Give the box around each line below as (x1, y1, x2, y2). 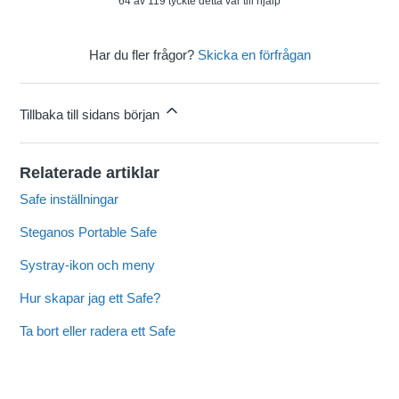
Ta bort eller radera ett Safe (20, 323, 176, 339)
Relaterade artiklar (20, 164, 160, 183)
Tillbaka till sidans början (20, 107, 164, 123)
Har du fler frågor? (88, 47, 198, 63)
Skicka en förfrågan (197, 47, 311, 63)
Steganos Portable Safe (20, 224, 158, 240)
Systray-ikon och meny (20, 257, 156, 273)
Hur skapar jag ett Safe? (20, 290, 161, 306)
